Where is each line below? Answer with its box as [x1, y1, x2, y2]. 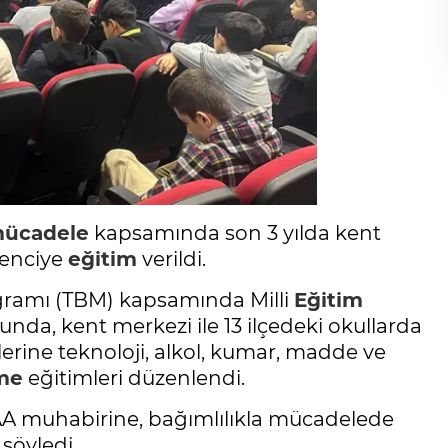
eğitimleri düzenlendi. [23, 366, 245, 391]
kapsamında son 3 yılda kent [89, 221, 381, 246]
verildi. [137, 247, 206, 272]
